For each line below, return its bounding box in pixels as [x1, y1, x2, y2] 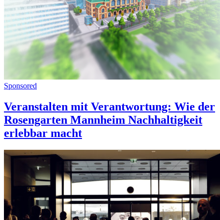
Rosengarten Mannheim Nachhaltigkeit [4, 113, 202, 126]
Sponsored [4, 81, 37, 90]
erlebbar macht [4, 126, 82, 139]
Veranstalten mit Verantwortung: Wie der [4, 100, 215, 113]
